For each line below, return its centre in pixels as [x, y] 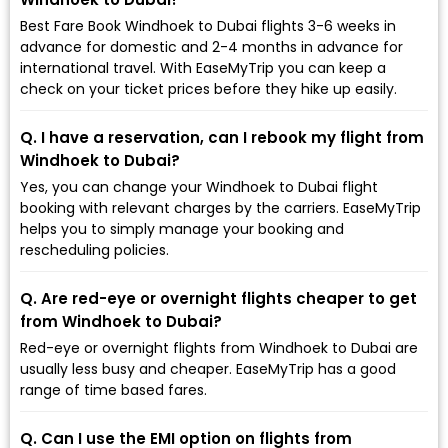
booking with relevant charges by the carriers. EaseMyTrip [220, 207]
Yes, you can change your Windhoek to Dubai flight [199, 186]
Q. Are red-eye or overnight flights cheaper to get [218, 298]
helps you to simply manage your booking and [182, 228]
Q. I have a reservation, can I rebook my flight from [222, 137]
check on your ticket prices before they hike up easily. [208, 88]
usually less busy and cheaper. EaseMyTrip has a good [208, 368]
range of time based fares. [113, 389]
